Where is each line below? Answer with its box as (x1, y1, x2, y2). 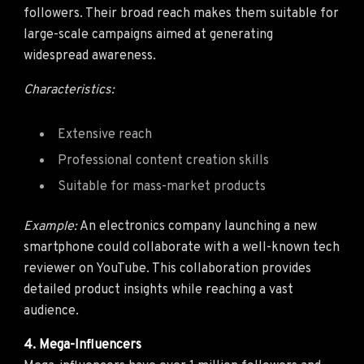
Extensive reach (58, 126, 152, 143)
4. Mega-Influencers (24, 336, 141, 353)
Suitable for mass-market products (58, 178, 266, 195)
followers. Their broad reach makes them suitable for (24, 5, 339, 22)
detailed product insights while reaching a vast (24, 281, 293, 298)
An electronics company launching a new (77, 218, 317, 235)
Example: (24, 218, 77, 235)
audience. (24, 302, 79, 319)
